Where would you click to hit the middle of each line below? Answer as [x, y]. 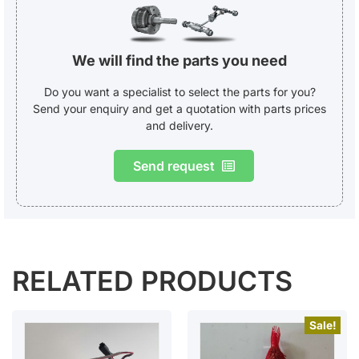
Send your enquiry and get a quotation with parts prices [179, 108]
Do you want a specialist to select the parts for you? [179, 91]
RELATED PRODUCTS [152, 280]
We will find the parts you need [179, 60]
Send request [173, 165]
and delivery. [179, 125]
